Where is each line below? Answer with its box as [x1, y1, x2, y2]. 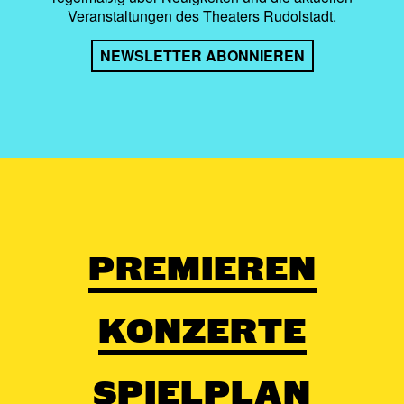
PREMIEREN [87, 249, 317, 288]
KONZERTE [97, 311, 307, 350]
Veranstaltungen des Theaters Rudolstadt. [68, 5, 336, 27]
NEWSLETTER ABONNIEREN [99, 45, 305, 67]
